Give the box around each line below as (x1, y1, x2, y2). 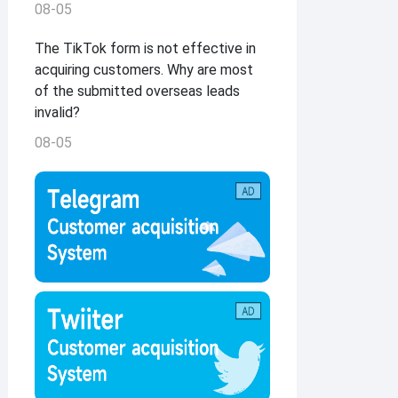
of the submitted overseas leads (35, 83, 241, 100)
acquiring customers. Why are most (35, 61, 254, 79)
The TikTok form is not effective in (35, 40, 257, 58)
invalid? (35, 104, 81, 122)
